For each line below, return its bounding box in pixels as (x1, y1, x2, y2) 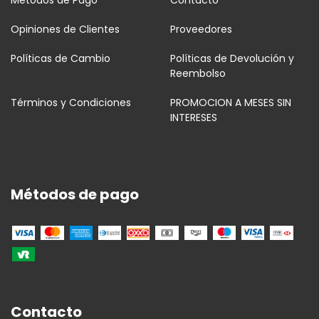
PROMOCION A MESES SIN (170, 95, 291, 110)
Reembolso (170, 66, 226, 81)
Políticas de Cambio (11, 51, 110, 66)
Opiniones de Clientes (11, 22, 120, 37)
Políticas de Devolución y (170, 51, 294, 66)
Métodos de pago (11, 184, 139, 205)
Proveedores (170, 22, 232, 37)
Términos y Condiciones (11, 95, 131, 110)
